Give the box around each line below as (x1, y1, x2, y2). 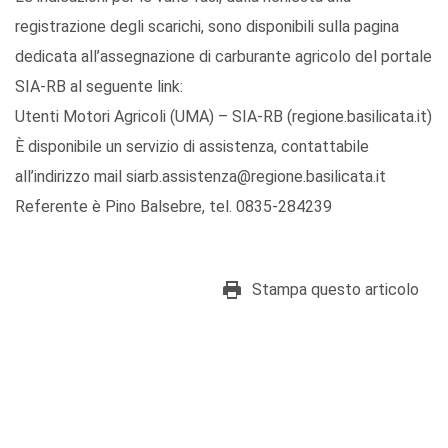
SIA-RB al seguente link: (15, 77, 183, 97)
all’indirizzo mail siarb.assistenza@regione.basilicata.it (15, 167, 386, 187)
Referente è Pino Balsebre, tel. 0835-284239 (15, 197, 332, 217)
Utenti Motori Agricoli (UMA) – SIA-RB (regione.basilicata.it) (15, 107, 432, 127)
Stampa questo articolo (252, 280, 419, 300)
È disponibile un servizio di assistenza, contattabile (15, 137, 369, 157)
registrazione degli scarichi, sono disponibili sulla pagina (15, 17, 399, 37)
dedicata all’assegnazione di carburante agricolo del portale (15, 47, 432, 67)
